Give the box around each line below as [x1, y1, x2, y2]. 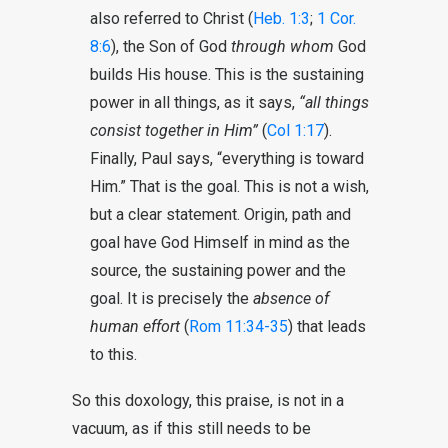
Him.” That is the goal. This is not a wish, [90, 177, 369, 196]
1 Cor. [317, 9, 356, 28]
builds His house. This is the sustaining [90, 65, 364, 84]
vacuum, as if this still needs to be [72, 419, 311, 438]
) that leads [288, 317, 366, 336]
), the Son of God [111, 37, 231, 56]
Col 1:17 [267, 121, 324, 140]
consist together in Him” [90, 121, 258, 140]
